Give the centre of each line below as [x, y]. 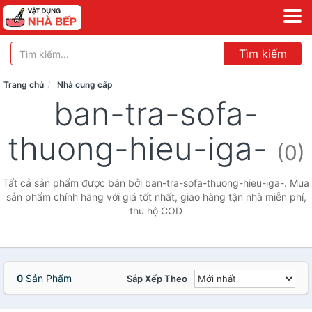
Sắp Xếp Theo [157, 279]
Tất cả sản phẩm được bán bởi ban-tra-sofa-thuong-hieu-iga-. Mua [156, 183]
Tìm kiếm [263, 54]
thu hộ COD [156, 211]
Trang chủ [24, 85]
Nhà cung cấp [85, 85]
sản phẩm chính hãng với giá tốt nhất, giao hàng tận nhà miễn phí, [156, 197]
